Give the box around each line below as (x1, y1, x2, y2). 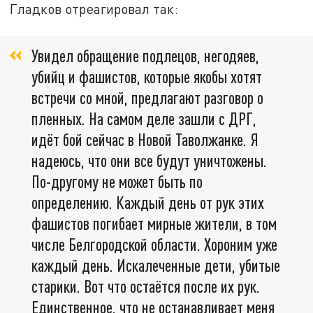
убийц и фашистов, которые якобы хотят (31, 66, 262, 87)
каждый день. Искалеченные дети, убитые (31, 255, 280, 276)
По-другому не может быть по (31, 171, 203, 192)
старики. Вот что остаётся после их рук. (31, 276, 260, 297)
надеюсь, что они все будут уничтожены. (31, 150, 267, 171)
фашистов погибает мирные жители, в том (31, 213, 277, 234)
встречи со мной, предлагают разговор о (31, 87, 263, 108)
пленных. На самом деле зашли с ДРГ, (31, 108, 256, 129)
